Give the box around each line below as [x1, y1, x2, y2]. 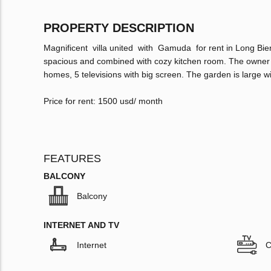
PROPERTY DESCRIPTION [44, 21, 194, 35]
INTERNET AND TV [44, 220, 119, 230]
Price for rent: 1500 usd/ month [44, 96, 163, 106]
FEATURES [44, 152, 101, 165]
